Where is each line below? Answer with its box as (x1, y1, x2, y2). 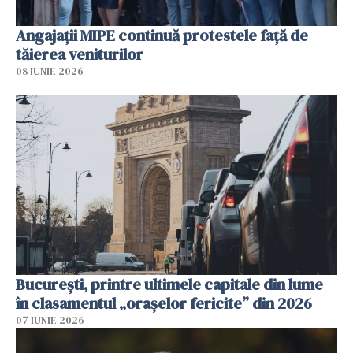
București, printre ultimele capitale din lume (16, 273, 323, 296)
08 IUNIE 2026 (16, 64, 84, 78)
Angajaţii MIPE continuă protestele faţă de (16, 24, 308, 46)
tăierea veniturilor (16, 43, 143, 65)
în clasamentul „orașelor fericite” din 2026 (16, 292, 312, 315)
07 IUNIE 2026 (16, 314, 84, 328)
